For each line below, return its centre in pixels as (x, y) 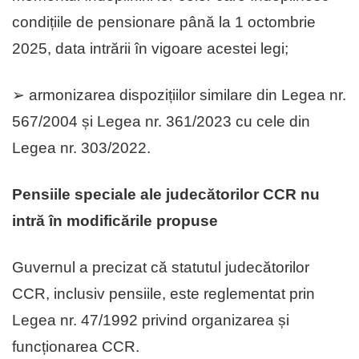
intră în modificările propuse (115, 221)
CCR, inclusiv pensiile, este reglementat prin (163, 294)
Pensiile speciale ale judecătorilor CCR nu (166, 195)
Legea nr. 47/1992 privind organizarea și (151, 321)
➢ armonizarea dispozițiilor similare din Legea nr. (179, 95)
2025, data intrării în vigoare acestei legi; (150, 49)
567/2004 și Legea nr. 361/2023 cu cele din (161, 122)
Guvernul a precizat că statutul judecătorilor (161, 268)
